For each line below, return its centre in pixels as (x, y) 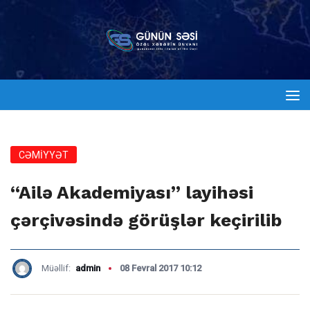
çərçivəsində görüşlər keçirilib (146, 220)
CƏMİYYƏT (44, 155)
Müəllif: (57, 268)
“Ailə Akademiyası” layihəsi (132, 192)
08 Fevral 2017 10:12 (161, 268)
